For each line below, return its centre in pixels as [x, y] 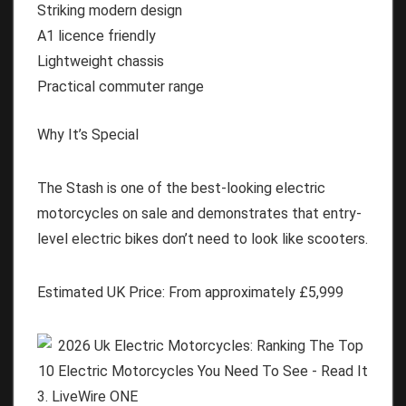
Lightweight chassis [101, 61]
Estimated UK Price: [101, 292]
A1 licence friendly [97, 35]
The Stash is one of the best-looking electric [181, 188]
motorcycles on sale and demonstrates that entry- [199, 213]
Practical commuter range [121, 86]
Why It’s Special [88, 134]
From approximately [232, 292]
